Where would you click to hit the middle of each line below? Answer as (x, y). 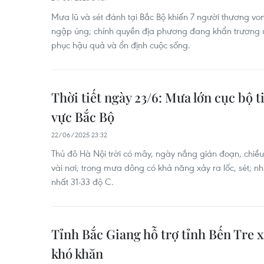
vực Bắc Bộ (83, 116)
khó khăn (77, 253)
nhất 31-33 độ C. (82, 181)
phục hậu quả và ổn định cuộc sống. (121, 44)
